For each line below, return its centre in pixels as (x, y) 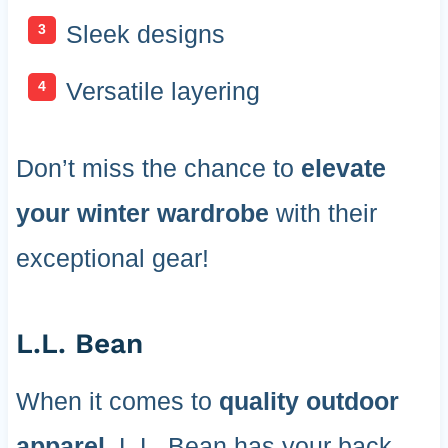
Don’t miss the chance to (158, 168)
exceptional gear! (112, 258)
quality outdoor (308, 401)
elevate (343, 168)
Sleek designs (145, 33)
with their (322, 213)
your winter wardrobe (142, 213)
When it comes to (117, 401)
